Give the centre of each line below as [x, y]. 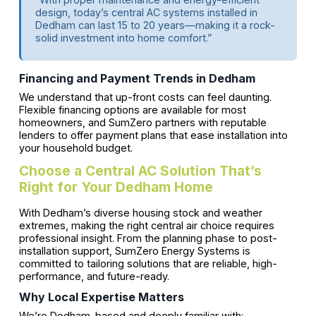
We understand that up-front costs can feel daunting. [145, 97]
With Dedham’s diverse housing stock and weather [140, 212]
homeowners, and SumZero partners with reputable [142, 123]
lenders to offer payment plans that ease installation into [153, 135]
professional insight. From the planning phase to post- [148, 238]
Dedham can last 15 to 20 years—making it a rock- [155, 25]
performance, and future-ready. [94, 276]
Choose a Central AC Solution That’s [140, 170]
